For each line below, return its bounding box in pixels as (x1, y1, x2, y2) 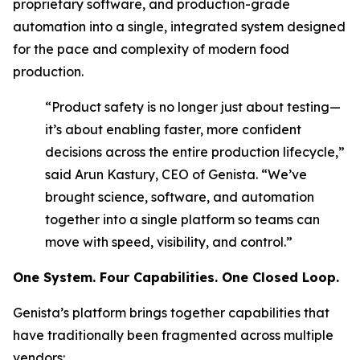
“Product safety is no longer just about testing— (45, 99, 341, 115)
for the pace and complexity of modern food (13, 41, 289, 57)
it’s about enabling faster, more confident (45, 121, 301, 137)
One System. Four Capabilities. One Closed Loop (13, 269, 336, 285)
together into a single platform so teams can (45, 211, 320, 227)
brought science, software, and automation (45, 189, 314, 205)
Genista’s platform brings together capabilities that (13, 305, 329, 321)
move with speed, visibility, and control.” (45, 234, 292, 250)
